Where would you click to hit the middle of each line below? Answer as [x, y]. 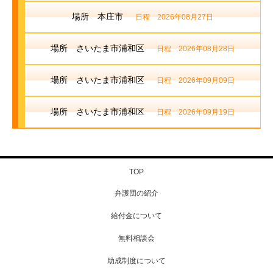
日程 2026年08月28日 [196, 49]
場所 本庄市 [97, 17]
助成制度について [136, 261]
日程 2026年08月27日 [174, 17]
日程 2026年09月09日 [196, 81]
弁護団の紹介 [136, 193]
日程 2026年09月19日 [196, 112]
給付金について [136, 216]
